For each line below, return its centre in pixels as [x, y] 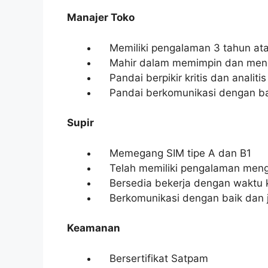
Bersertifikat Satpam [153, 258]
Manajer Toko [101, 17]
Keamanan [94, 228]
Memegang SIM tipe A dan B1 [174, 153]
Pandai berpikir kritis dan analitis [182, 77]
